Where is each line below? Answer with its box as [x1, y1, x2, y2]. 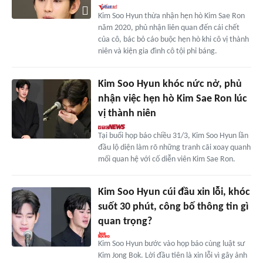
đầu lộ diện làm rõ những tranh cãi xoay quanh [97, 143, 251, 153]
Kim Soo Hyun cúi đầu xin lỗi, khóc [97, 187, 250, 198]
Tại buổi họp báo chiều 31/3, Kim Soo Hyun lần [97, 131, 248, 141]
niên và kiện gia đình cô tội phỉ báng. [97, 47, 217, 56]
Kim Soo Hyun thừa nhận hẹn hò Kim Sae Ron [97, 12, 245, 21]
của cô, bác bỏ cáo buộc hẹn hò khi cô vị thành [97, 35, 249, 45]
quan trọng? [97, 216, 152, 228]
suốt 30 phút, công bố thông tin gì [97, 201, 248, 213]
